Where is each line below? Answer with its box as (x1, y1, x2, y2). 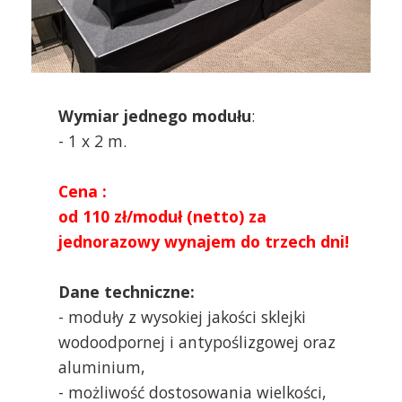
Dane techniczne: (58, 280, 195, 302)
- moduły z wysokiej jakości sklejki (58, 305, 306, 328)
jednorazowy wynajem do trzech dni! (58, 230, 349, 252)
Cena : (58, 179, 107, 202)
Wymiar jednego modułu (58, 104, 251, 127)
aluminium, (58, 355, 145, 378)
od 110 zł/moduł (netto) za (58, 205, 267, 227)
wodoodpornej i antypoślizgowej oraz (58, 330, 336, 353)
